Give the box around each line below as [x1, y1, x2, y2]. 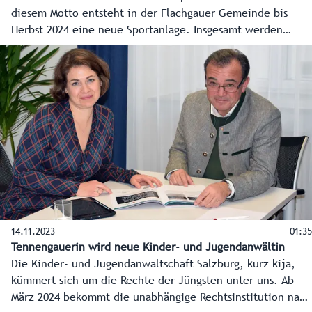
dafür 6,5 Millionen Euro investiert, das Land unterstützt [11, 42, 295, 52]
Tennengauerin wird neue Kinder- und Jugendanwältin [11, 242, 285, 253]
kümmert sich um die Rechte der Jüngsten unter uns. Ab [11, 276, 294, 286]
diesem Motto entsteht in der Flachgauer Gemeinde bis [11, 8, 288, 19]
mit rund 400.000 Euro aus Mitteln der [11, 58, 201, 69]
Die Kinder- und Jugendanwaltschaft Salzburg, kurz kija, [11, 259, 295, 270]
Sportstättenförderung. [11, 75, 126, 86]
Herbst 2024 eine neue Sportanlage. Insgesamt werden [11, 25, 283, 36]
